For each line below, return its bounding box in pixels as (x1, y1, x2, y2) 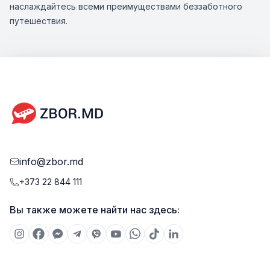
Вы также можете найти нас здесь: (10, 204, 180, 216)
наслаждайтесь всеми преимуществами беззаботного (10, 1, 242, 11)
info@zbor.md (19, 155, 83, 168)
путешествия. (10, 16, 67, 26)
